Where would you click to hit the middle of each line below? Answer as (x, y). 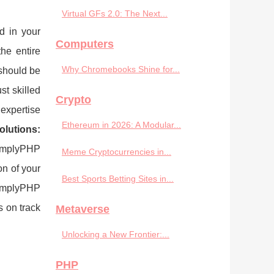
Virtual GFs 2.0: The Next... (115, 13)
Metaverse (83, 209)
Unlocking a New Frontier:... (116, 234)
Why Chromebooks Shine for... (121, 69)
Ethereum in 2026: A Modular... (121, 125)
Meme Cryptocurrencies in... (117, 152)
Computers (85, 44)
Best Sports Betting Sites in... (118, 179)
